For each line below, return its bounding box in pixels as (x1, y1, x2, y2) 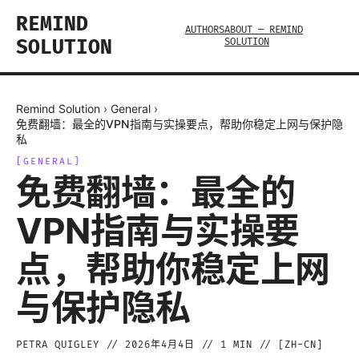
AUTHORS (185, 24, 225, 36)
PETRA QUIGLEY (16, 339, 99, 351)
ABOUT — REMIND (224, 24, 304, 36)
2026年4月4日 (125, 339, 195, 351)
